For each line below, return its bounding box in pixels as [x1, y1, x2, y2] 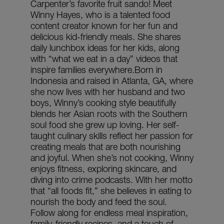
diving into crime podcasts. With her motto [30, 174, 192, 185]
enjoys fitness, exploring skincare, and [30, 163, 176, 174]
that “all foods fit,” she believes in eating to [30, 185, 191, 196]
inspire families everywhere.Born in [30, 64, 162, 75]
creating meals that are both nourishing [30, 141, 180, 152]
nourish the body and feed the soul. [30, 196, 167, 207]
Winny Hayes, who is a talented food [30, 9, 170, 20]
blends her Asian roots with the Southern [30, 108, 187, 119]
